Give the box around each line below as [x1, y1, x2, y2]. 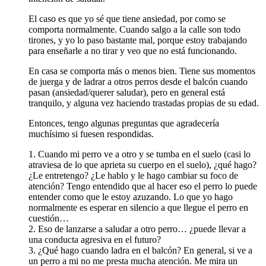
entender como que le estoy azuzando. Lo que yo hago [28, 191, 233, 202]
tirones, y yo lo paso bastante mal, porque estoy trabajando [28, 34, 247, 45]
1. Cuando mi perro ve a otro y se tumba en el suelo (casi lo [28, 148, 251, 159]
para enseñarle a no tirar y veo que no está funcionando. [28, 45, 237, 56]
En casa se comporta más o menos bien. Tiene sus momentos [28, 65, 255, 76]
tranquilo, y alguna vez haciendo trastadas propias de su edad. [28, 97, 259, 108]
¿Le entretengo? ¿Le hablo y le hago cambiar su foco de [28, 170, 238, 180]
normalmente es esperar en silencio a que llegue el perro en [28, 202, 248, 213]
